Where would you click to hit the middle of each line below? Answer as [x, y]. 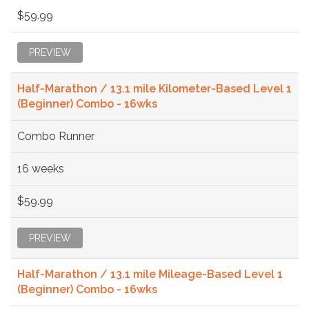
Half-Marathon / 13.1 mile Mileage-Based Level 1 [150, 274]
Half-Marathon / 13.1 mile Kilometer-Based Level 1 [154, 88]
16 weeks [41, 168]
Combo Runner [56, 136]
